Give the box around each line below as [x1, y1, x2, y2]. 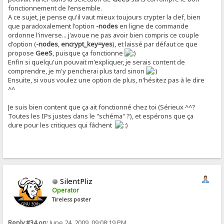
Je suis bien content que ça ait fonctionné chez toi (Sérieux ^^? [8, 102, 196, 112]
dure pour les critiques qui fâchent [8, 120, 115, 130]
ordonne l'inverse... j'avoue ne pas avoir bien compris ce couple [8, 30, 199, 40]
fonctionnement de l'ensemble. [8, 3, 102, 13]
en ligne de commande [118, 21, 189, 31]
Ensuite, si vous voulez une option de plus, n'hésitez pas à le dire [8, 75, 205, 85]
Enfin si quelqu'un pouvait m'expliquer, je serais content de [8, 57, 185, 67]
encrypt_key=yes [61, 39, 113, 49]
